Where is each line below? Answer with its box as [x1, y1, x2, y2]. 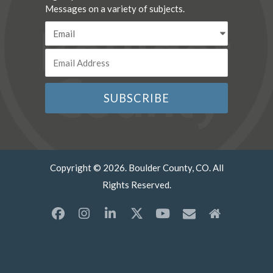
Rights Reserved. [102, 179, 171, 191]
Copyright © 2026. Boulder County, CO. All [49, 162, 224, 174]
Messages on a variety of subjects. [45, 3, 185, 15]
